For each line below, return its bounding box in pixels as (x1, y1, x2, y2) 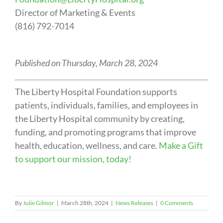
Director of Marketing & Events (14, 7, 135, 18)
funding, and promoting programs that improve (14, 126, 196, 138)
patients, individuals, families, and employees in (14, 100, 198, 111)
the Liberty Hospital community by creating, (14, 113, 185, 124)
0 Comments (160, 199, 193, 207)
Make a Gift (157, 140, 203, 151)
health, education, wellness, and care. (14, 140, 157, 151)
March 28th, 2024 (61, 199, 109, 207)
